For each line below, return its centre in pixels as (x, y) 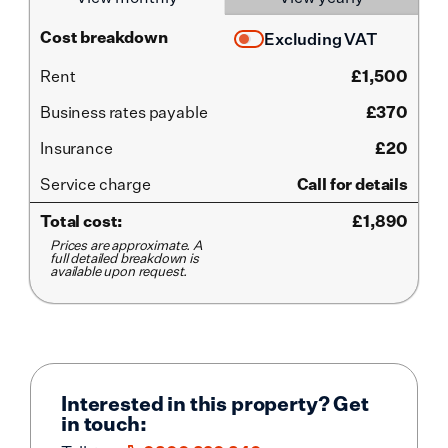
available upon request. (119, 271)
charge (124, 184)
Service (69, 184)
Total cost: (82, 221)
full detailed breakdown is (124, 258)
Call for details (352, 184)
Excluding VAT (321, 39)
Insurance (76, 148)
